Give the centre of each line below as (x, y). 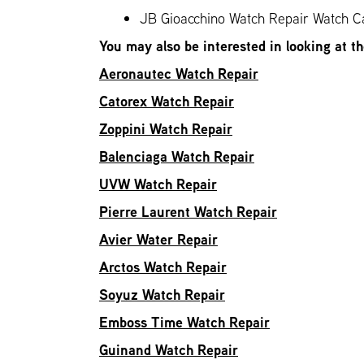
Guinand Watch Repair (169, 350)
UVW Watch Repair (158, 184)
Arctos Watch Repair (163, 267)
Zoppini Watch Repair (166, 129)
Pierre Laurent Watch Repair (188, 212)
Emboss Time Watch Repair (184, 322)
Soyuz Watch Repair (162, 295)
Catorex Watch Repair (167, 101)
